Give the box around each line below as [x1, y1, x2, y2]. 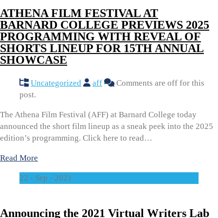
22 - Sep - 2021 [19, 173, 72, 182]
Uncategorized [31, 78, 81, 88]
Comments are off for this [114, 78, 204, 88]
